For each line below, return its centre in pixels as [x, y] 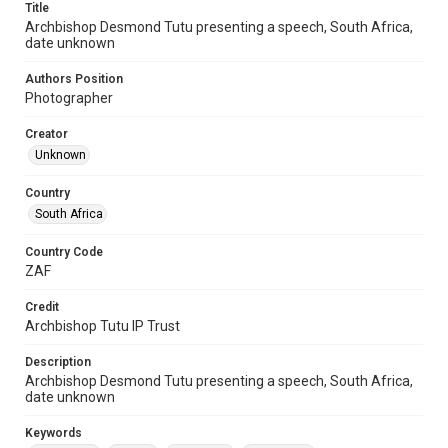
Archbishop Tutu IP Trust [102, 326]
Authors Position [74, 79]
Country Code [64, 252]
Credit [42, 307]
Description [58, 362]
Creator [46, 134]
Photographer [69, 98]
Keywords [53, 433]
